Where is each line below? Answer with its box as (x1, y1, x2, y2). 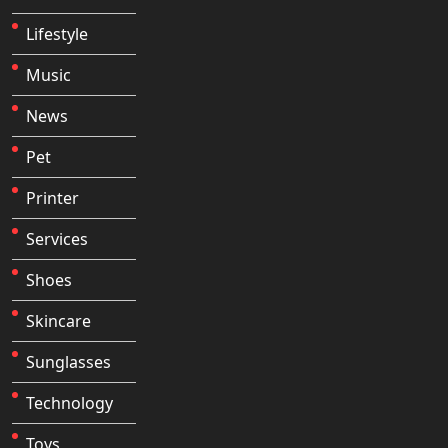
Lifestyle (26, 22, 88, 45)
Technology (26, 391, 113, 414)
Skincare (26, 309, 91, 332)
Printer (26, 186, 79, 209)
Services (26, 227, 88, 250)
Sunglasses (26, 350, 111, 373)
